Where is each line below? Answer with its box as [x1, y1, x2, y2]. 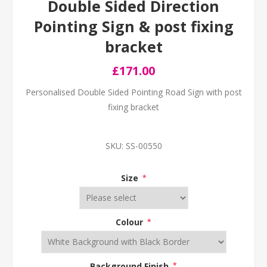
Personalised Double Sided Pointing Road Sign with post [25, 86, 242, 98]
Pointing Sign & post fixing [33, 16, 234, 36]
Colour [116, 216, 145, 228]
